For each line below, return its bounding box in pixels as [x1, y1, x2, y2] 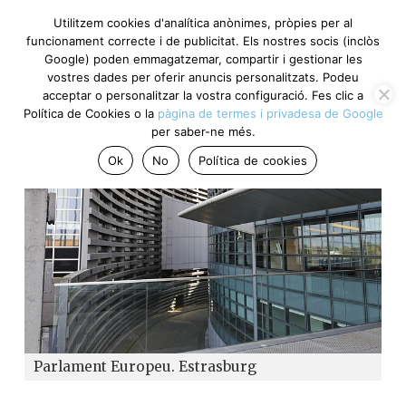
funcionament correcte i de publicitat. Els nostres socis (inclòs [26, 34, 380, 48]
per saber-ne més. [150, 124, 256, 139]
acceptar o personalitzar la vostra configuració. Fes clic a [43, 88, 363, 102]
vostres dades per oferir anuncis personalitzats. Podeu [47, 70, 359, 84]
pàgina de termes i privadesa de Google [157, 106, 383, 121]
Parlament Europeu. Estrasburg [34, 357, 256, 375]
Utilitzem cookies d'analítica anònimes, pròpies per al [53, 15, 353, 30]
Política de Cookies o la [23, 106, 158, 121]
